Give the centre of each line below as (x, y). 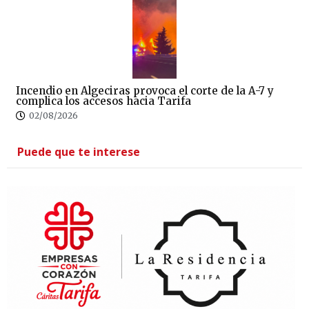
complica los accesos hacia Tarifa (103, 101)
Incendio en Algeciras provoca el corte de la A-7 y (145, 90)
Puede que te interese (79, 151)
